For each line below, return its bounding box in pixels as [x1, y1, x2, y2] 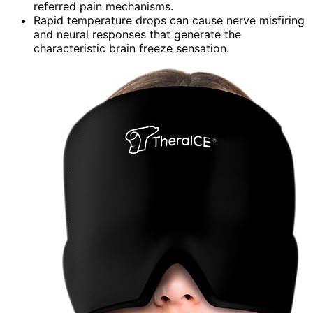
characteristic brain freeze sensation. [34, 41, 229, 55]
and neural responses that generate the [34, 27, 241, 41]
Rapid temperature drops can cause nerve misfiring [34, 13, 305, 27]
